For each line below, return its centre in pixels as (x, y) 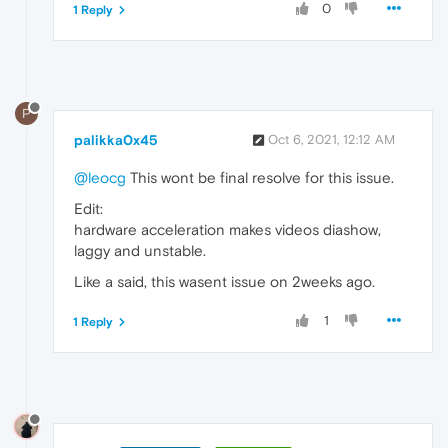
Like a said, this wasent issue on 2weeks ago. (224, 282)
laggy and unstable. (140, 251)
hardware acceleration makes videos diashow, (227, 230)
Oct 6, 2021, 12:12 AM (331, 140)
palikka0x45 (116, 140)
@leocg (100, 178)
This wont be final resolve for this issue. (260, 178)
